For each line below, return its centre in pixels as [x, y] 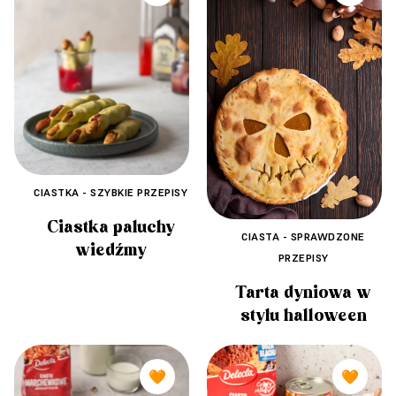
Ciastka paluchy [110, 228]
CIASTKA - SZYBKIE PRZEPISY [110, 193]
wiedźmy [110, 251]
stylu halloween [303, 315]
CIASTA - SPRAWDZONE [303, 236]
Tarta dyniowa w [303, 292]
